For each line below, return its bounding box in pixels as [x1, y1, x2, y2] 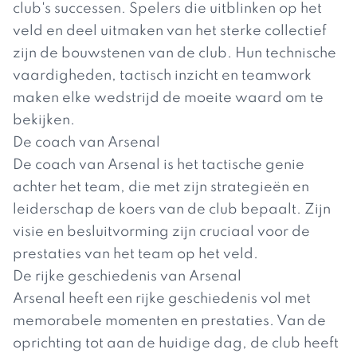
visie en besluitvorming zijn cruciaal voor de [13, 225, 310, 239]
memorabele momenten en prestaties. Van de [13, 314, 326, 328]
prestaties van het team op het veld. [13, 247, 258, 261]
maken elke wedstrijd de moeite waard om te [13, 91, 324, 105]
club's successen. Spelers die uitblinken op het [13, 2, 322, 16]
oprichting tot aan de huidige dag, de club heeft [13, 336, 339, 351]
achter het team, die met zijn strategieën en [13, 180, 309, 194]
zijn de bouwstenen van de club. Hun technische [13, 46, 336, 61]
